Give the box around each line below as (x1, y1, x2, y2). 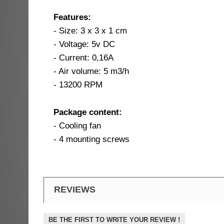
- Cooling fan (53, 121, 101, 130)
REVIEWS (54, 184, 95, 194)
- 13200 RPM (53, 80, 107, 89)
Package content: (53, 107, 122, 117)
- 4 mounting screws (53, 134, 129, 144)
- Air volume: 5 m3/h (53, 66, 129, 76)
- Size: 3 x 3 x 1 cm (53, 26, 127, 35)
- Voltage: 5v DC (53, 39, 115, 49)
